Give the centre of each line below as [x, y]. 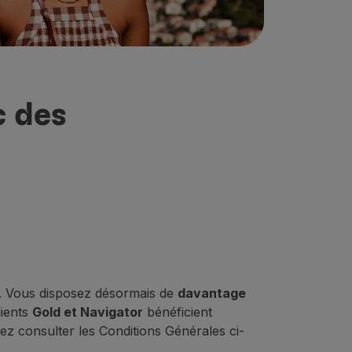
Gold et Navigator [88, 312]
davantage [212, 293]
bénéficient [178, 312]
